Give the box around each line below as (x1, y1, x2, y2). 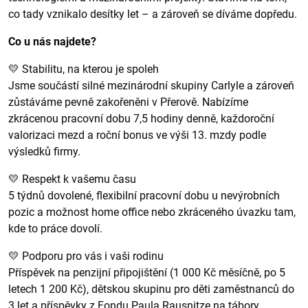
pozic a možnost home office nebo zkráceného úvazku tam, (8, 206, 296, 219)
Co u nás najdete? (8, 35, 96, 48)
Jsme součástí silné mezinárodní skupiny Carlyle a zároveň (8, 79, 294, 92)
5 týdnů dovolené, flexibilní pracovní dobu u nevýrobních (8, 189, 280, 202)
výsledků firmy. (8, 145, 80, 158)
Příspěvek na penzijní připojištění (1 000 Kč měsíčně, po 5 (8, 266, 285, 279)
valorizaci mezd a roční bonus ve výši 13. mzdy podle (8, 129, 266, 142)
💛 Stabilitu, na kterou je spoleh (8, 63, 159, 76)
